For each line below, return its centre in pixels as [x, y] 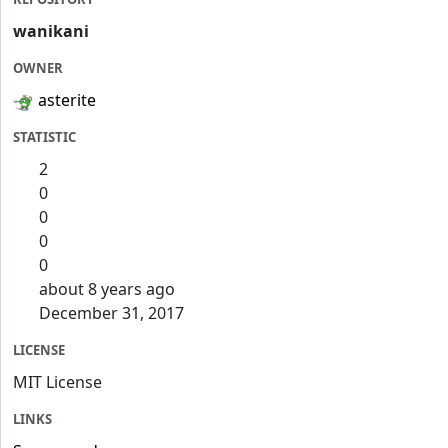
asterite [67, 100]
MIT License [57, 382]
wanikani [51, 31]
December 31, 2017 [109, 313]
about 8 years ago [107, 289]
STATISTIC [44, 137]
